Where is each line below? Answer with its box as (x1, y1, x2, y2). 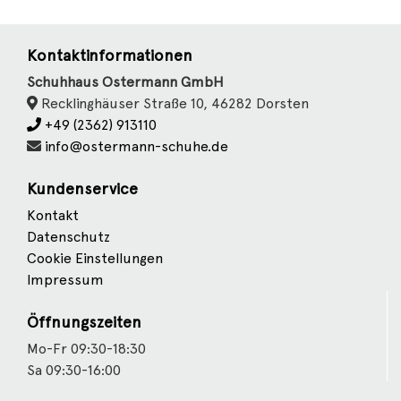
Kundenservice (27, 179, 138, 198)
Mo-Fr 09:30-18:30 (27, 340, 146, 357)
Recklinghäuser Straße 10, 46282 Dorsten (38, 95, 309, 112)
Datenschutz (27, 228, 110, 245)
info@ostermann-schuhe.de (45, 138, 228, 155)
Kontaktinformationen (27, 46, 192, 64)
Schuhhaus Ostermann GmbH (27, 73, 224, 90)
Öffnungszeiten (27, 312, 141, 331)
